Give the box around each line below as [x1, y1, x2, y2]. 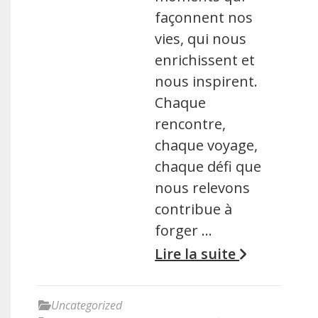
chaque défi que [155, 157, 262, 176]
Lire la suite [155, 244, 240, 263]
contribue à [155, 199, 233, 219]
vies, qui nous [155, 29, 247, 48]
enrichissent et [155, 50, 256, 70]
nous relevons [155, 178, 251, 197]
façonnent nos [155, 8, 253, 27]
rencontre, [155, 114, 226, 133]
